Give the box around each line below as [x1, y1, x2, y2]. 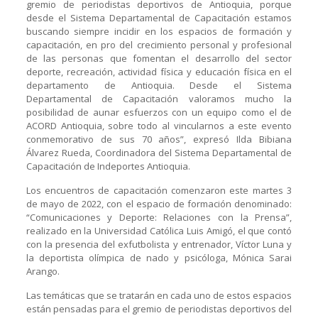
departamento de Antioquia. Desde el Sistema [26, 78, 292, 92]
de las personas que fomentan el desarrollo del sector [26, 51, 292, 65]
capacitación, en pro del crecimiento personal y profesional [26, 38, 292, 51]
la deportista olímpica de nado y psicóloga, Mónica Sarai [26, 251, 292, 264]
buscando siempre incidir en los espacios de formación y [26, 24, 292, 38]
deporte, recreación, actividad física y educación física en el [26, 65, 292, 78]
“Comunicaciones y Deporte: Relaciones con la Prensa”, [26, 210, 292, 224]
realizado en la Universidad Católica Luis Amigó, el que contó [26, 224, 292, 237]
